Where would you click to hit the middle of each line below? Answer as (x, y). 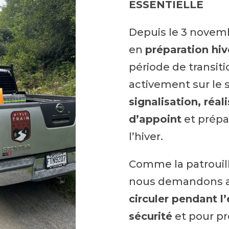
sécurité (151, 216)
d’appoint (155, 119)
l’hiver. (146, 137)
